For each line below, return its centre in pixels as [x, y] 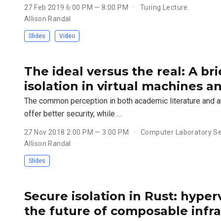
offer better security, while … [73, 114]
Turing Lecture [163, 8]
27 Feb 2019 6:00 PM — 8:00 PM [77, 8]
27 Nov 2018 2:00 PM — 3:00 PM [77, 132]
